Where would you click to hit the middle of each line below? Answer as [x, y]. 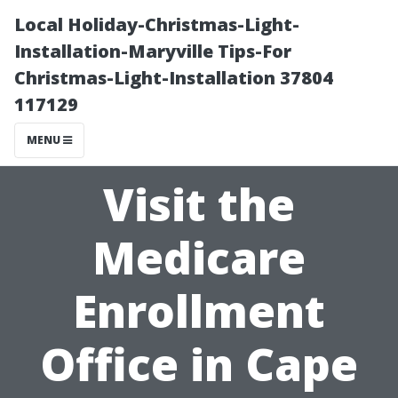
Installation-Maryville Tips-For [153, 51]
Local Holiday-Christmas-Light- [157, 24]
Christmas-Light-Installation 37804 [174, 78]
